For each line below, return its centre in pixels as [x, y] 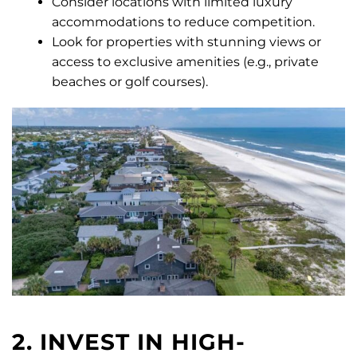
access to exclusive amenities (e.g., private [185, 62]
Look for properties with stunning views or [186, 42]
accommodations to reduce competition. [183, 22]
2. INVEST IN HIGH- [129, 341]
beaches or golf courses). [130, 82]
